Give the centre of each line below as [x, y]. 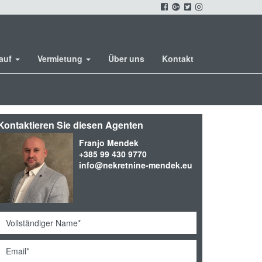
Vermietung [61, 58]
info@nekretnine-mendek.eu [135, 165]
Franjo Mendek [108, 143]
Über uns [126, 58]
